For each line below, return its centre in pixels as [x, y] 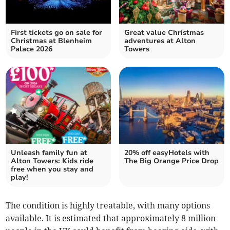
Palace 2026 [32, 49]
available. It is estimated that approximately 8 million [111, 218]
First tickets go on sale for [57, 33]
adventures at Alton [160, 41]
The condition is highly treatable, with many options [108, 206]
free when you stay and [52, 169]
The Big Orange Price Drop [171, 161]
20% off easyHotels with [167, 153]
